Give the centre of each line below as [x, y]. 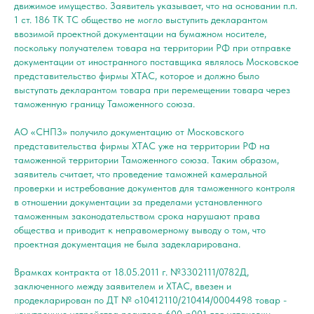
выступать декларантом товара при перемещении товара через [152, 89]
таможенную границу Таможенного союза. [104, 103]
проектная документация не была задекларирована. [127, 244]
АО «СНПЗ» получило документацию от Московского [129, 131]
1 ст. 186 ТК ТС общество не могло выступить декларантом [141, 19]
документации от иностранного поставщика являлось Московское [156, 61]
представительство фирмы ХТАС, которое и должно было [137, 75]
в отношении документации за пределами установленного [138, 202]
